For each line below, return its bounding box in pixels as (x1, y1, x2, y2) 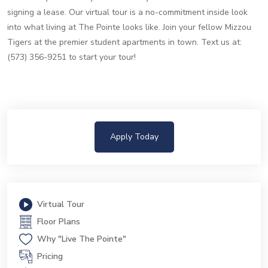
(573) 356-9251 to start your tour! (7, 51, 136, 63)
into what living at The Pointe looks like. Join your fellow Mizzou (7, 22, 251, 33)
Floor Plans (37, 216, 80, 227)
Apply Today (109, 131, 159, 142)
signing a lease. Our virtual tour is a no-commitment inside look (7, 7, 248, 18)
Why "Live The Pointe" (37, 233, 126, 245)
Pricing (37, 251, 63, 262)
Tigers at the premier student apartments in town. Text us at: (7, 36, 242, 48)
